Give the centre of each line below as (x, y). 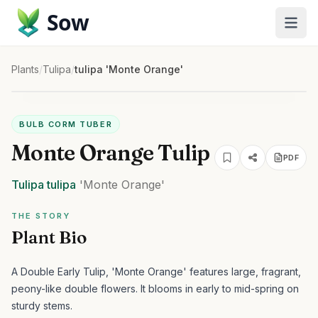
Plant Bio (49, 237)
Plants (25, 69)
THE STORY (41, 216)
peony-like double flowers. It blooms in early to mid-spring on (155, 289)
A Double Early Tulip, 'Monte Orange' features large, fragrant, (156, 272)
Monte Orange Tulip (111, 153)
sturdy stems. (42, 306)
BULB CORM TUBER (66, 124)
